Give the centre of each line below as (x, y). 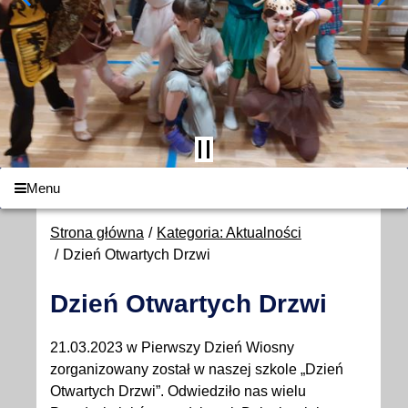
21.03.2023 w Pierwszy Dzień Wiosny (172, 347)
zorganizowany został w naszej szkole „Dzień (197, 369)
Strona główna (97, 232)
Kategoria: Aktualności (229, 232)
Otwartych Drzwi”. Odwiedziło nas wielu (178, 391)
